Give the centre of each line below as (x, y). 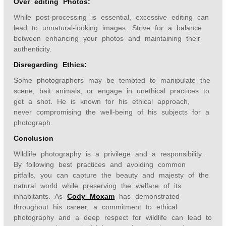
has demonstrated (147, 196)
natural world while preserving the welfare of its (98, 186)
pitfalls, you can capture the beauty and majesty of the (111, 175)
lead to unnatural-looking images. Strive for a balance (108, 28)
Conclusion (34, 138)
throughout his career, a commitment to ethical (96, 207)
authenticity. (33, 49)
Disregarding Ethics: (50, 65)
